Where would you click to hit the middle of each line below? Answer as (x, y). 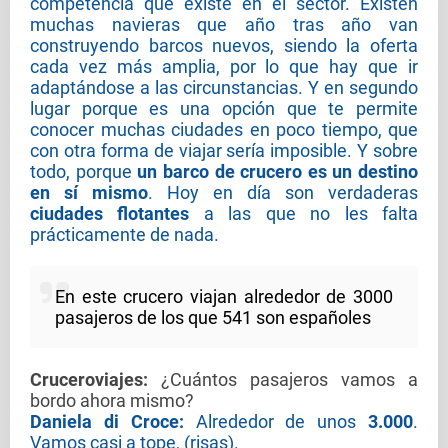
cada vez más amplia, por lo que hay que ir (224, 67)
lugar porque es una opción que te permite (224, 109)
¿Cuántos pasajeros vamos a (283, 380)
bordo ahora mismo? (112, 401)
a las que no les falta (304, 214)
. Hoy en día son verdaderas (283, 193)
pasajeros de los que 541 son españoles (213, 318)
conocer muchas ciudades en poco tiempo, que (224, 130)
